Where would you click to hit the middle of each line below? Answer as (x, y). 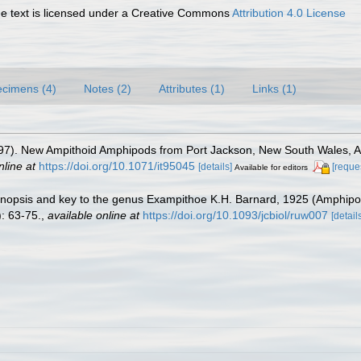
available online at (93, 215)
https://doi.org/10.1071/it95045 (117, 166)
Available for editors (271, 167)
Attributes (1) (192, 88)
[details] (215, 166)
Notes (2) (108, 88)
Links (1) (274, 88)
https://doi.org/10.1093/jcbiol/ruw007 (235, 215)
